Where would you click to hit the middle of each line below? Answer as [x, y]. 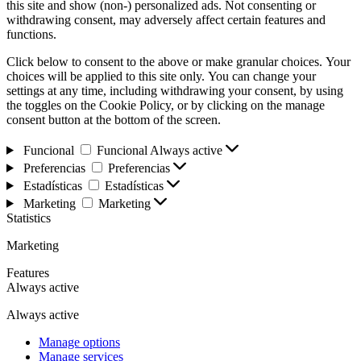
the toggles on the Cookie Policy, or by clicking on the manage [166, 105]
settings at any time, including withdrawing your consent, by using [175, 90]
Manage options [79, 342]
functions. [31, 34]
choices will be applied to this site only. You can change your [161, 76]
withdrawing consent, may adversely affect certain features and [166, 19]
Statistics [29, 218]
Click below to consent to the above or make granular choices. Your [178, 61]
